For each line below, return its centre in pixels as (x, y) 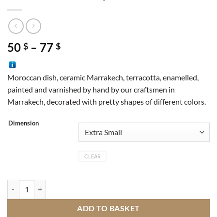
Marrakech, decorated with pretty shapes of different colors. (107, 102)
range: (77, 59)
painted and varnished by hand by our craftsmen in (91, 90)
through (81, 82)
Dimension (23, 123)
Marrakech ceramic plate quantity (58, 185)
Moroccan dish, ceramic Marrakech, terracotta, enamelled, (103, 77)
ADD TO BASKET (108, 209)
